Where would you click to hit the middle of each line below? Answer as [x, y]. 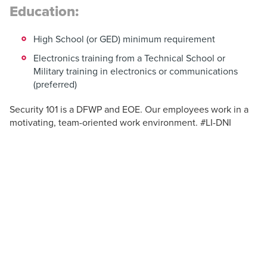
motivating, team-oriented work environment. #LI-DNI [120, 122]
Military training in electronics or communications [136, 71]
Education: [44, 11]
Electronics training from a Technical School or [129, 58]
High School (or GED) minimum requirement [124, 39]
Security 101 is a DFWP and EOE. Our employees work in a [129, 109]
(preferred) [55, 84]
